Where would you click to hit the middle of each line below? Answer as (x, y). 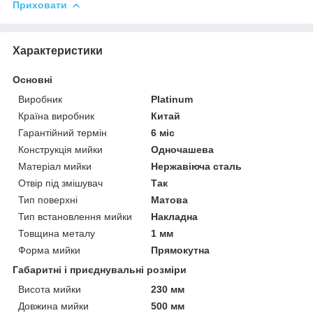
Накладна (175, 216)
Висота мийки (50, 289)
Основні (32, 79)
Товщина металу (57, 233)
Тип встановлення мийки (75, 216)
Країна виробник (56, 116)
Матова (170, 199)
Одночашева (183, 149)
